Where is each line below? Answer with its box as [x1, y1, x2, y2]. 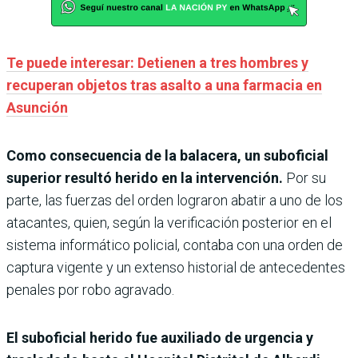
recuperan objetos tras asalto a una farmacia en [6, 77, 322, 94]
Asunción [6, 99, 68, 117]
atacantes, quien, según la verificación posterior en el [6, 214, 332, 232]
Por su [283, 169, 326, 187]
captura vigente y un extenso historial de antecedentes [6, 259, 345, 276]
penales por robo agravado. [6, 281, 174, 299]
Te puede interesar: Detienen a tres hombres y [6, 54, 308, 72]
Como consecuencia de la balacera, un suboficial [6, 147, 328, 165]
